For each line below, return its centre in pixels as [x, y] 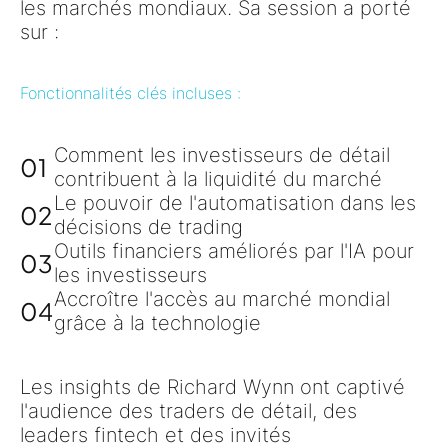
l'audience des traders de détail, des [188, 410]
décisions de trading [148, 226]
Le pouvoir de [121, 202]
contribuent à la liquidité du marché [218, 178]
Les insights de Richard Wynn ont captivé [212, 386]
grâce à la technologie [157, 322]
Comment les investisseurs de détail [222, 154]
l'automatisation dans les [302, 202]
